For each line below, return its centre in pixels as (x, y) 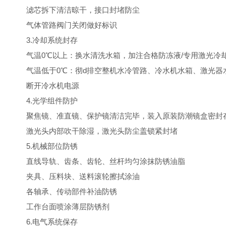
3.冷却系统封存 (44, 40)
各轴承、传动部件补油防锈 (64, 191)
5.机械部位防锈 (44, 146)
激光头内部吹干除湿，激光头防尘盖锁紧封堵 (94, 131)
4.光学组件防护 (44, 101)
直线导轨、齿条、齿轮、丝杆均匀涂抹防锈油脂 (98, 161)
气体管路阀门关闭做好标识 (64, 25)
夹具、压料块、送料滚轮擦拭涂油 (75, 176)
